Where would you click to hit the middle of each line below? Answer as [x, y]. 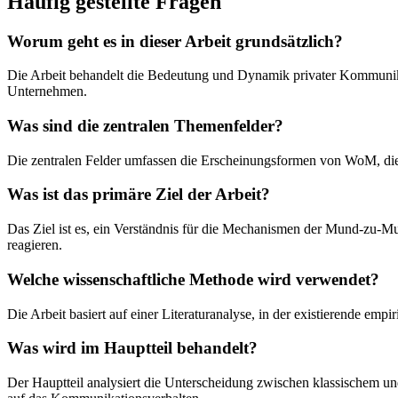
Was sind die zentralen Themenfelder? [145, 126]
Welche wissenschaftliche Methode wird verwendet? [193, 279]
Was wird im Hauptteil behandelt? [132, 348]
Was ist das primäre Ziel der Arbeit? [139, 195]
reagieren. [35, 245]
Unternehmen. [47, 92]
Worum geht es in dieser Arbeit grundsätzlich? [175, 41]
